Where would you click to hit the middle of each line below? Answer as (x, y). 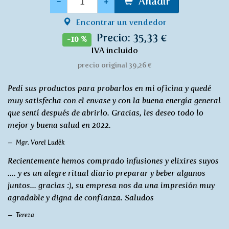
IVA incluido (114, 50)
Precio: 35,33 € (132, 38)
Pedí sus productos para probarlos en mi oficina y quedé (109, 88)
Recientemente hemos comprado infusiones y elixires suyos (113, 161)
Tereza (25, 215)
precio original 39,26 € (114, 65)
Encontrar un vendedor (120, 22)
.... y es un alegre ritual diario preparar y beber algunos (107, 173)
